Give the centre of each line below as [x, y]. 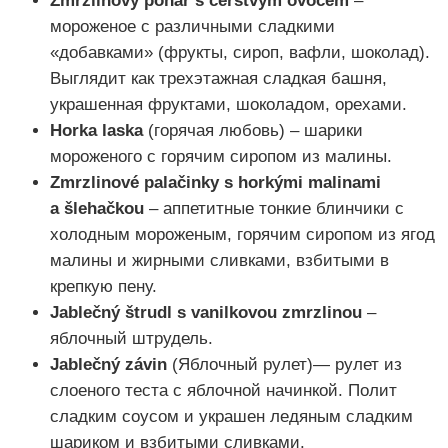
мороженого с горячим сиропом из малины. [221, 157]
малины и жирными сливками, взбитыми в [219, 261]
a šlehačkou [97, 209]
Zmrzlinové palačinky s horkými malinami [215, 183]
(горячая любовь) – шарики [253, 131]
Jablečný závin [108, 365]
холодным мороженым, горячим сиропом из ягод [242, 235]
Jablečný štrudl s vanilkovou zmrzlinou [206, 313]
